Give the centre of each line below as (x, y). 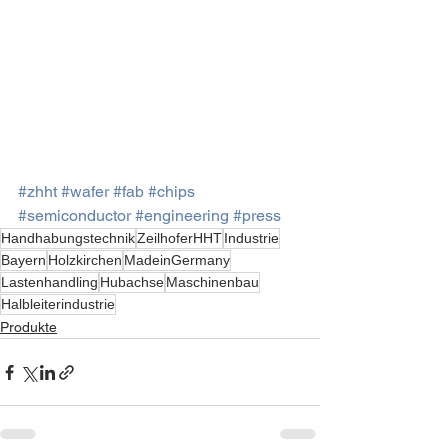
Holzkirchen (85, 260)
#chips (171, 192)
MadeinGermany (177, 260)
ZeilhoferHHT (179, 238)
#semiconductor (74, 216)
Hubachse (132, 282)
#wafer (85, 192)
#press (257, 216)
